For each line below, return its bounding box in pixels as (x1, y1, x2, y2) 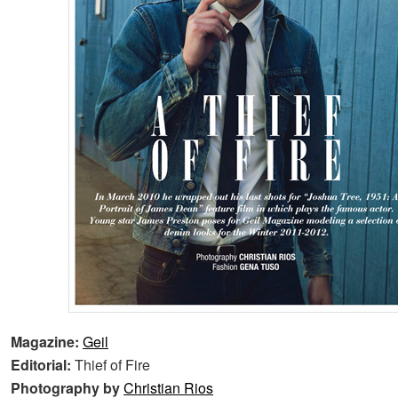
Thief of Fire (75, 354, 150, 375)
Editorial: (11, 354, 75, 375)
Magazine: (11, 330, 83, 352)
